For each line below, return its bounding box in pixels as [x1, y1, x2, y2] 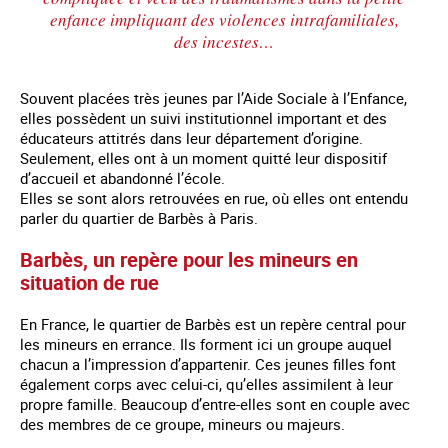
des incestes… [174, 29, 274, 53]
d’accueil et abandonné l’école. [20, 167, 229, 188]
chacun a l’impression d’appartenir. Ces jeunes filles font [20, 353, 396, 374]
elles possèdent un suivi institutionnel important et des [20, 107, 387, 128]
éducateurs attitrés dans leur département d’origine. [20, 127, 363, 148]
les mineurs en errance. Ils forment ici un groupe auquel [20, 333, 392, 354]
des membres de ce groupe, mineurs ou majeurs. [20, 413, 349, 434]
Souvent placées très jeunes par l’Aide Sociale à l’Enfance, [20, 87, 407, 108]
